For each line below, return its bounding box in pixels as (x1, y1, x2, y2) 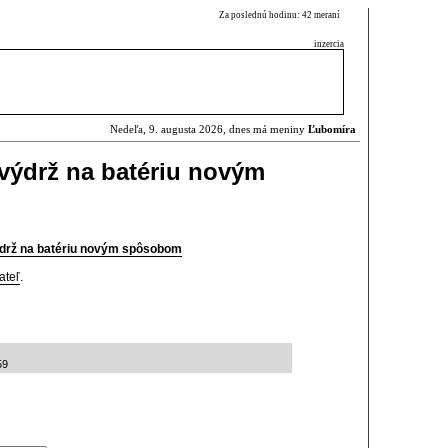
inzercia (314, 39, 344, 49)
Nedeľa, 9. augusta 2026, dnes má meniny (110, 124, 308, 135)
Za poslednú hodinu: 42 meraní (219, 10, 344, 20)
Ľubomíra (308, 124, 356, 135)
